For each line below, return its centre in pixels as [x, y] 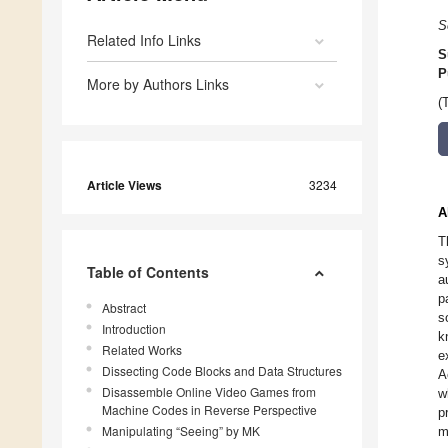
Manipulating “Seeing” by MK [181, 431]
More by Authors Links [158, 84]
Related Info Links [144, 40]
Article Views [124, 185]
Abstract [124, 308]
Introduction [134, 329]
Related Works [142, 350]
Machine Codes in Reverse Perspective [209, 410]
